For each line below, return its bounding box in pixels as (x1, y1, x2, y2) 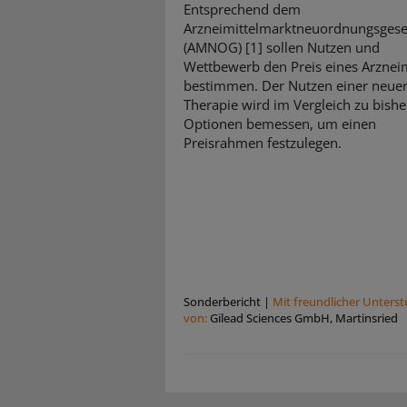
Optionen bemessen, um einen (184, 114, 376, 134)
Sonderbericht (184, 293, 261, 311)
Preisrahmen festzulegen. (184, 134, 342, 153)
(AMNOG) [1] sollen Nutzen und (184, 38, 380, 57)
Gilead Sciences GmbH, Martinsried (210, 310, 398, 327)
